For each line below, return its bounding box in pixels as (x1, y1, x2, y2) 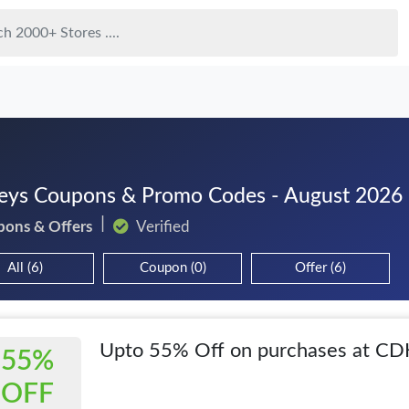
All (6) (6, 260, 43, 275)
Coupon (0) (139, 260, 206, 275)
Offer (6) (295, 260, 346, 275)
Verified (133, 218, 190, 235)
